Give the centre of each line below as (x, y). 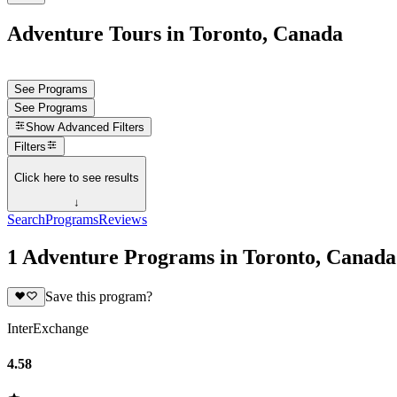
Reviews (123, 220)
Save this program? (98, 297)
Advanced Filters (101, 128)
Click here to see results (77, 177)
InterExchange (48, 329)
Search (26, 220)
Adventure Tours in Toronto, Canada (175, 33)
